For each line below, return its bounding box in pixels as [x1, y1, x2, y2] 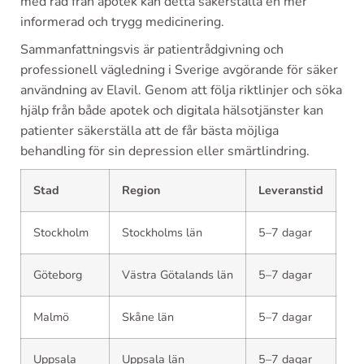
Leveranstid [258, 182, 323, 198]
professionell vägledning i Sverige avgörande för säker [20, 61, 338, 79]
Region [122, 182, 160, 198]
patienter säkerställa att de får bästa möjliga [20, 122, 279, 140]
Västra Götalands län [122, 266, 233, 283]
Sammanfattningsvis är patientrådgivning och [20, 41, 284, 58]
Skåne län [122, 309, 174, 325]
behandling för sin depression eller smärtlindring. [20, 142, 310, 160]
